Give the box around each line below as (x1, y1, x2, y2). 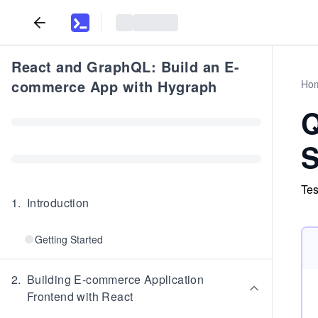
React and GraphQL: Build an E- (11, 56, 239, 77)
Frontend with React (26, 288, 133, 305)
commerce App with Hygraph (11, 76, 217, 97)
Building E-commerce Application (26, 271, 204, 287)
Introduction (26, 194, 89, 211)
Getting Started (35, 232, 103, 246)
